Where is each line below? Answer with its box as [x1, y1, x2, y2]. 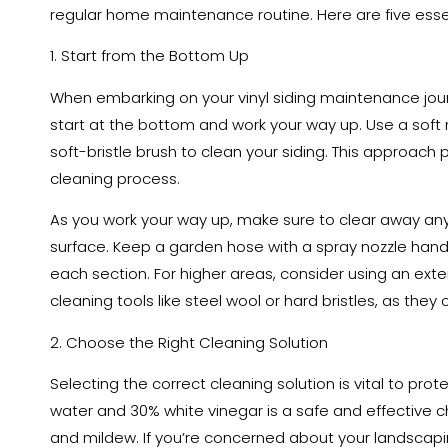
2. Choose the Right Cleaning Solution [50, 331, 328, 353]
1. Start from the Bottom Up [50, 45, 249, 67]
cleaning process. [50, 167, 180, 189]
